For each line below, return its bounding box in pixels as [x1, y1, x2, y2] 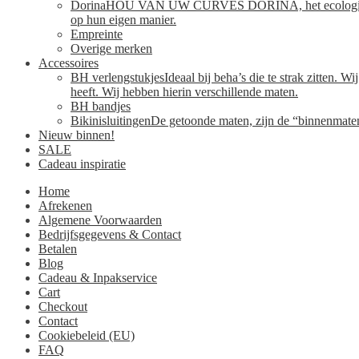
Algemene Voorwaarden [38, 212, 162, 227]
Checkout [38, 299, 87, 313]
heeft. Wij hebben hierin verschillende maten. [71, 84, 298, 99]
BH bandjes [71, 99, 131, 113]
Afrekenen [38, 198, 92, 212]
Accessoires [38, 55, 99, 70]
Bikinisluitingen [71, 113, 151, 127]
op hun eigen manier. [71, 12, 176, 26]
